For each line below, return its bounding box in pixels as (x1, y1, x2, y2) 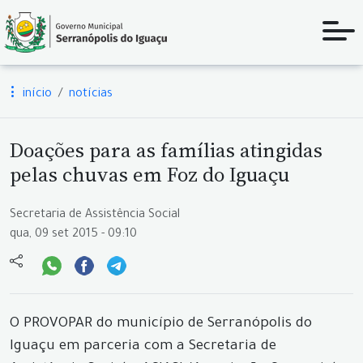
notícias (69, 88, 113, 101)
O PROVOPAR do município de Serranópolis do (10, 317, 312, 332)
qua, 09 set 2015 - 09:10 (10, 228, 137, 241)
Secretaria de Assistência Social (10, 209, 180, 222)
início (19, 88, 52, 101)
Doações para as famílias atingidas (10, 136, 322, 164)
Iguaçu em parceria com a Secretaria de (10, 340, 276, 355)
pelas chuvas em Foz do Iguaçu (10, 160, 289, 188)
